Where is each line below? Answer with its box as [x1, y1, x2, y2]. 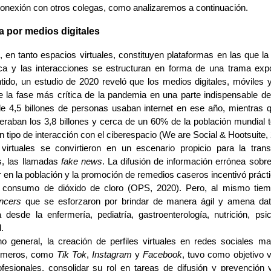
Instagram [91, 249, 132, 260]
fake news [60, 156, 102, 166]
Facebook [143, 249, 183, 260]
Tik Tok [56, 249, 87, 260]
